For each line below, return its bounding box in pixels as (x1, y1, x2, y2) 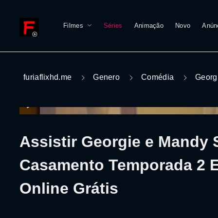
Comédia (141, 73, 174, 81)
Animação (134, 22, 164, 29)
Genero (93, 73, 120, 81)
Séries (103, 22, 123, 29)
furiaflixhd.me (23, 73, 72, 81)
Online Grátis (19, 180, 118, 197)
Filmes (63, 22, 83, 29)
